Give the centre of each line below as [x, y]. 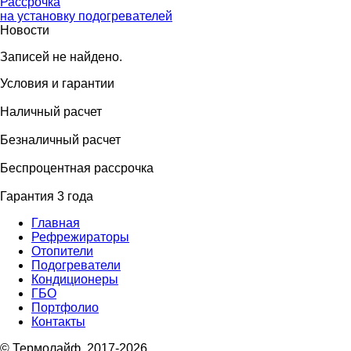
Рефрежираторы [80, 237]
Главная [56, 223]
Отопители [62, 251]
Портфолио [65, 307]
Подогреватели [76, 265]
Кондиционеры [75, 279]
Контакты [58, 321]
